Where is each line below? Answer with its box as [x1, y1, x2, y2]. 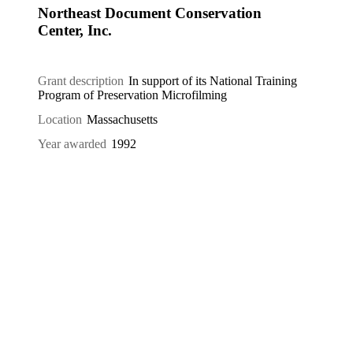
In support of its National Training [128, 74, 298, 88]
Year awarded [38, 136, 106, 150]
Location [38, 112, 82, 126]
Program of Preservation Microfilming [38, 88, 227, 102]
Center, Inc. [38, 21, 112, 39]
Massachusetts [87, 112, 158, 126]
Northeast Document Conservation [38, 4, 262, 21]
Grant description [38, 74, 124, 88]
